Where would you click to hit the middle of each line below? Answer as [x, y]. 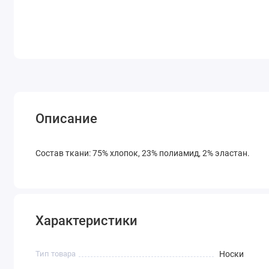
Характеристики [87, 221]
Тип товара [56, 254]
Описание [67, 118]
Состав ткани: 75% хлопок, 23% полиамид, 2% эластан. [143, 153]
